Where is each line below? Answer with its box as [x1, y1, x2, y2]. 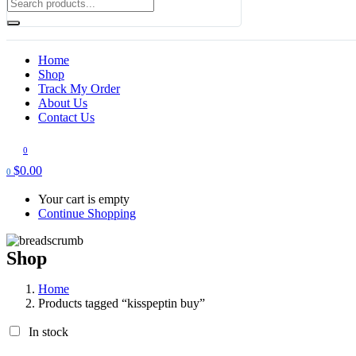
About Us [38, 95, 87, 110]
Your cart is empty [38, 192, 130, 206]
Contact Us [38, 110, 95, 124]
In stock [29, 324, 68, 339]
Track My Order [38, 81, 120, 95]
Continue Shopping [38, 206, 136, 220]
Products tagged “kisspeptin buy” [38, 296, 205, 310]
